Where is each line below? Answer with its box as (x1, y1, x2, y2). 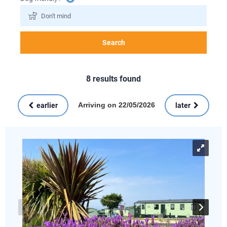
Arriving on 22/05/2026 (78, 101, 155, 109)
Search (102, 39, 125, 47)
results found (91, 73, 141, 84)
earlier (36, 101, 58, 109)
